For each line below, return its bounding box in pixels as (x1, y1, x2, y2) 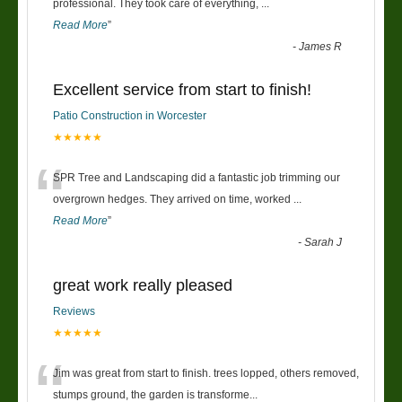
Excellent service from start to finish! (53, 81, 311, 100)
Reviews (53, 305, 95, 319)
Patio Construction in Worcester (53, 109, 206, 123)
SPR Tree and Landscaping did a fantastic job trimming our (53, 171, 340, 185)
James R (299, 40, 343, 54)
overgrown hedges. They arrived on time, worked (53, 193, 293, 206)
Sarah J (304, 236, 343, 249)
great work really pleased (53, 276, 232, 295)
